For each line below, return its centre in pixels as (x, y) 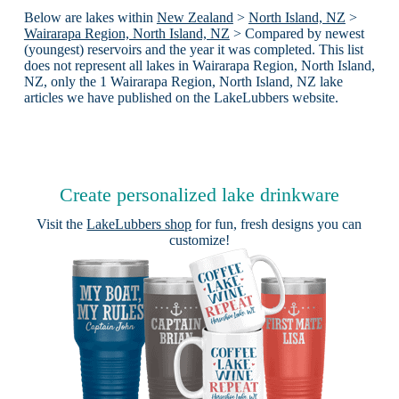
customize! (199, 240)
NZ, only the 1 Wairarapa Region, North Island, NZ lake (183, 82)
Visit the (62, 224)
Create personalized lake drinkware (199, 195)
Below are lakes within (90, 18)
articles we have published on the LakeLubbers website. (181, 98)
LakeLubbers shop (139, 224)
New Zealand (195, 18)
